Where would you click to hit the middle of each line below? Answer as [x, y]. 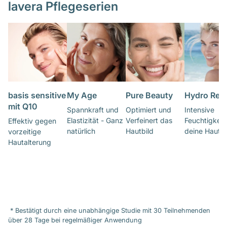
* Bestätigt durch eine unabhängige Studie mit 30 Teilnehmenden [109, 211]
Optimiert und [148, 110]
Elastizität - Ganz [95, 121]
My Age [82, 96]
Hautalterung [30, 142]
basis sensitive [37, 96]
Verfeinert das [149, 121]
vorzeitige [25, 132]
